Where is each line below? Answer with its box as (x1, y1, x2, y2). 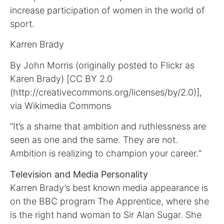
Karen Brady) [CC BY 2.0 (10, 73, 112, 84)
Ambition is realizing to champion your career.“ (10, 148, 201, 159)
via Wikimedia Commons (10, 100, 111, 111)
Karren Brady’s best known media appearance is (10, 182, 208, 193)
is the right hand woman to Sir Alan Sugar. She (10, 209, 201, 220)
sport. (10, 18, 34, 29)
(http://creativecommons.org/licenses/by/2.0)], (10, 86, 202, 97)
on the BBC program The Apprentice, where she (10, 195, 209, 206)
